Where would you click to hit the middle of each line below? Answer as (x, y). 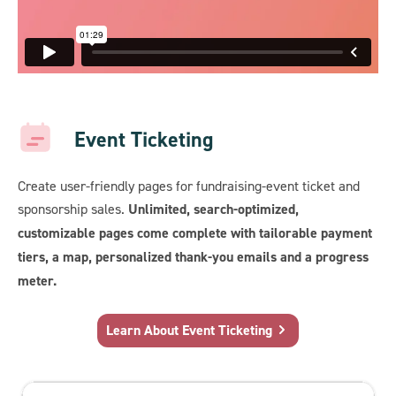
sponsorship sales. (73, 209)
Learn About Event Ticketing (189, 331)
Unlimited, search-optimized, (213, 209)
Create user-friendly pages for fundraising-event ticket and (189, 186)
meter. (37, 281)
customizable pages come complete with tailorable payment (195, 233)
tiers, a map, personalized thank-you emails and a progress (193, 257)
